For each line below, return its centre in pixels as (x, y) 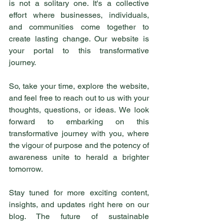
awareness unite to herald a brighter (79, 157)
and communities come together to (79, 27)
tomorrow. (26, 169)
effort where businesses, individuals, (79, 15)
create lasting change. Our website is (79, 39)
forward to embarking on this (79, 122)
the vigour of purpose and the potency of (79, 145)
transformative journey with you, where (79, 133)
